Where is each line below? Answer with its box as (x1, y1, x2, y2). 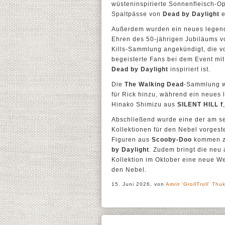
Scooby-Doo (152, 136, 192, 143)
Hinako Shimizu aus (111, 101, 177, 108)
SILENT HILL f (177, 101, 223, 108)
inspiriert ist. (168, 66, 210, 73)
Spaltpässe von (111, 11, 163, 18)
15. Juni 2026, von (111, 181, 166, 187)
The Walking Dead (125, 81, 184, 88)
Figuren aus (111, 136, 152, 143)
